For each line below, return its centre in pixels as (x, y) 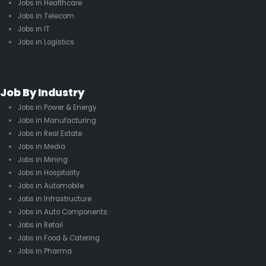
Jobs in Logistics (46, 42)
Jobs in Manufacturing (57, 120)
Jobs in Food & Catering (58, 238)
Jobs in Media (41, 146)
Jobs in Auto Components (62, 212)
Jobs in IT (34, 29)
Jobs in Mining (42, 159)
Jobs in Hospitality (49, 172)
